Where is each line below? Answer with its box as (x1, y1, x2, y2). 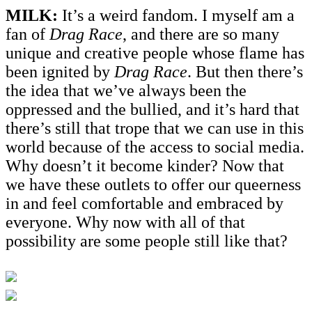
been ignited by (6, 62, 114, 81)
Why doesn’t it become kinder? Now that (6, 156, 284, 175)
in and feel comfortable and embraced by (6, 194, 283, 212)
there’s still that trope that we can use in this (6, 118, 304, 137)
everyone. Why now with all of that (6, 212, 245, 231)
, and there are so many (123, 24, 279, 43)
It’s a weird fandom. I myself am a (62, 6, 295, 24)
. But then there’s (187, 62, 303, 81)
